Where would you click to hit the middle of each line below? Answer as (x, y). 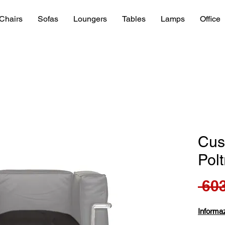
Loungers (90, 19)
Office (210, 19)
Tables (134, 19)
